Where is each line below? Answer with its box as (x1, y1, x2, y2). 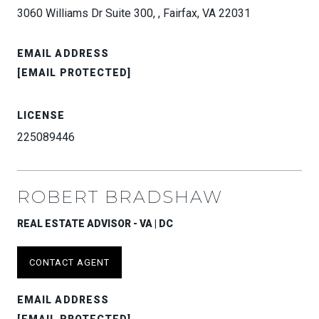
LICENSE (17, 109, 66, 121)
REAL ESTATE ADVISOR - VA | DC (17, 217, 173, 229)
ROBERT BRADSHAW (17, 186, 223, 207)
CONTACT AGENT (29, 256, 110, 268)
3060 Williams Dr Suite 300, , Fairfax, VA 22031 (17, 6, 251, 20)
